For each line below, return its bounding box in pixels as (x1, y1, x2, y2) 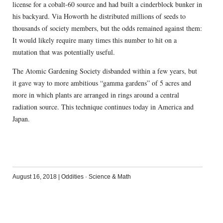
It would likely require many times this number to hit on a (12, 35, 177, 45)
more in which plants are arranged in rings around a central (12, 90, 179, 100)
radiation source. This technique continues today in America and (12, 102, 194, 111)
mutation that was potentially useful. (12, 47, 115, 57)
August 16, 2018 (12, 173, 57, 180)
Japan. (12, 113, 30, 123)
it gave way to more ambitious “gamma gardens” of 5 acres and (12, 78, 191, 88)
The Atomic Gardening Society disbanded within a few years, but (12, 66, 197, 76)
